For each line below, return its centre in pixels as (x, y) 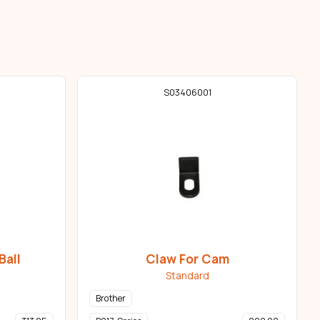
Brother (111, 299)
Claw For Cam (187, 259)
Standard (187, 276)
